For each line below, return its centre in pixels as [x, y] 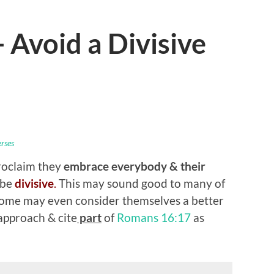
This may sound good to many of [141, 183]
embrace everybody [115, 166]
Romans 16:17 [154, 217]
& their [187, 166]
